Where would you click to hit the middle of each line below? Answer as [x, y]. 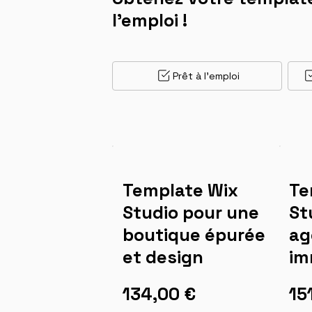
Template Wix [180, 190]
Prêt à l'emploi [206, 76]
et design [163, 257]
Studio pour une [190, 212]
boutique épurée [194, 234]
